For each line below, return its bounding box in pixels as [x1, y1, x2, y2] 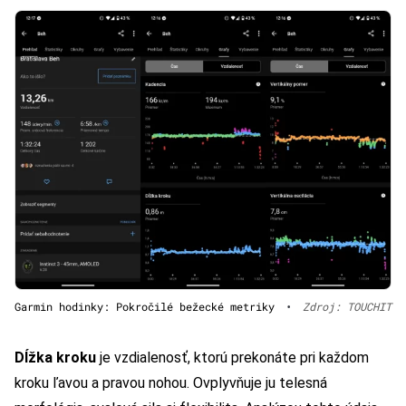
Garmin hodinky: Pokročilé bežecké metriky [14, 298, 275, 314]
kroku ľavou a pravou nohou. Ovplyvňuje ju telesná [14, 373, 327, 391]
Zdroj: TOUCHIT [303, 298, 391, 314]
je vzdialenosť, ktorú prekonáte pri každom [96, 348, 369, 366]
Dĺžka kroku [14, 348, 96, 366]
